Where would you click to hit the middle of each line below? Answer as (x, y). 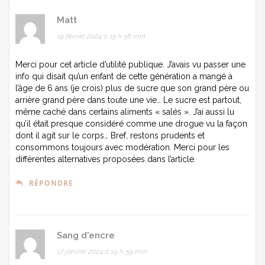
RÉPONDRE (51, 183)
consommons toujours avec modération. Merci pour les (122, 147)
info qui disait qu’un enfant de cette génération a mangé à (124, 76)
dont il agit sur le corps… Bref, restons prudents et (110, 135)
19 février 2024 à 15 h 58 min (101, 36)
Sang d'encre (86, 235)
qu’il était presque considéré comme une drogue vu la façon (131, 123)
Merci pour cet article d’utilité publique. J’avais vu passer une (130, 64)
